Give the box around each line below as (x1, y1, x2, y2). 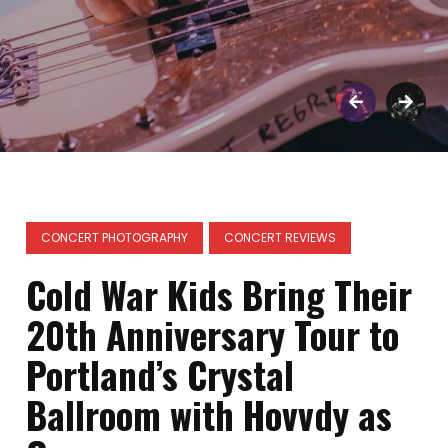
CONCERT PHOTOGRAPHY (41, 229, 189, 246)
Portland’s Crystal (26, 347, 295, 402)
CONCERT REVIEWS (224, 229, 337, 246)
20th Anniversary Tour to (26, 307, 400, 362)
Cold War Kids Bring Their (26, 267, 413, 322)
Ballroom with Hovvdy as (26, 387, 393, 442)
